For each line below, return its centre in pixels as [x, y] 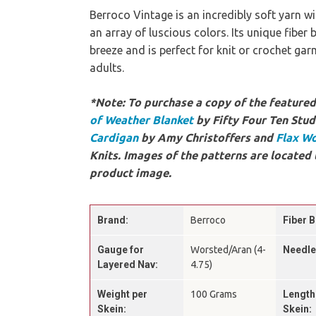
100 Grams [213, 294]
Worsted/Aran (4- [228, 249]
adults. [107, 67]
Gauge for [121, 249]
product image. [130, 172]
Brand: [113, 220]
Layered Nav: [128, 264]
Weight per [122, 294]
